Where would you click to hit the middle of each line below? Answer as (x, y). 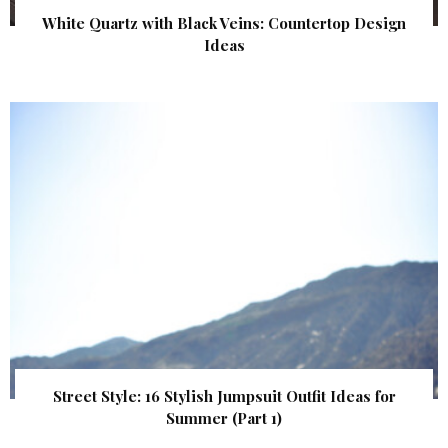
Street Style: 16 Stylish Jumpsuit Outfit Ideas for (224, 396)
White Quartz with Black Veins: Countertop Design (224, 22)
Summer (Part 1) (224, 418)
